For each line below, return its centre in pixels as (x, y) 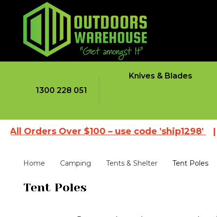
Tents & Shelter (132, 163)
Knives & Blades (161, 76)
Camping (76, 163)
